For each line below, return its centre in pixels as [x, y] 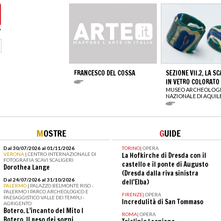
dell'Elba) [135, 182]
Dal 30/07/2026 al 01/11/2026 [39, 148]
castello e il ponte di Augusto [165, 164]
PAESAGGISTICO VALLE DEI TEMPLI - [44, 197]
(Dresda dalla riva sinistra [160, 173]
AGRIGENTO [17, 203]
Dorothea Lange [26, 167]
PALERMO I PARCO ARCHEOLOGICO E [46, 191]
